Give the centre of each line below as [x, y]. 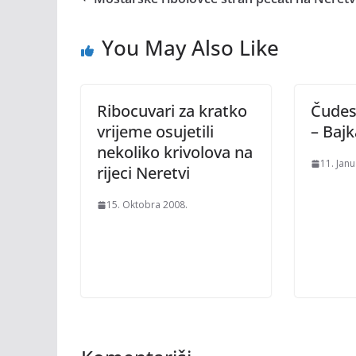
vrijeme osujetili [155, 132]
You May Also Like [190, 48]
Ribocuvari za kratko [172, 111]
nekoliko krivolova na [175, 152]
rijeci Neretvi [143, 173]
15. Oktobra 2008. [147, 205]
